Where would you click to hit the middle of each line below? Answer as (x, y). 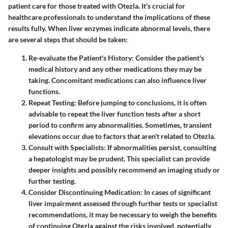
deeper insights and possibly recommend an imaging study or (124, 170)
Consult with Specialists (66, 148)
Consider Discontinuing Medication (84, 192)
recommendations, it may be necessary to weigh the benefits (123, 215)
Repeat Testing (51, 103)
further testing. (52, 181)
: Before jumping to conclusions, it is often (140, 103)
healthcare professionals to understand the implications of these (109, 17)
